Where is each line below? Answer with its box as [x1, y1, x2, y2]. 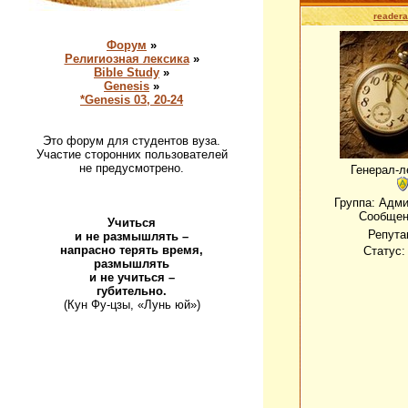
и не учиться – [88, 270, 175, 284]
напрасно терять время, [60, 243, 203, 257]
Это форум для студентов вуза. [43, 134, 220, 148]
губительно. [97, 284, 167, 298]
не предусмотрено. [79, 161, 184, 175]
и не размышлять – [75, 229, 189, 243]
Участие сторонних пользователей [36, 148, 228, 161]
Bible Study [94, 66, 159, 79]
